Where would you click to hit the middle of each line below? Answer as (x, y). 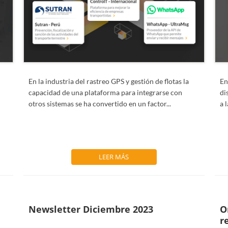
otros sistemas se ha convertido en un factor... (99, 104)
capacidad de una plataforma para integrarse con (105, 92)
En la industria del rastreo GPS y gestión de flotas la (108, 81)
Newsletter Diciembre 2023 (91, 209)
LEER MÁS (114, 157)
